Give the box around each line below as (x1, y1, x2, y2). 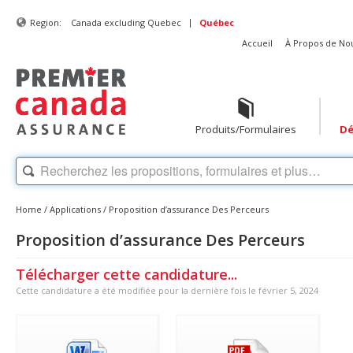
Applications (50, 203, 101, 215)
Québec (199, 17, 234, 28)
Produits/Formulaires (195, 122, 296, 136)
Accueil (242, 37, 273, 49)
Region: (30, 17, 61, 28)
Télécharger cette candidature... (16, 264, 237, 284)
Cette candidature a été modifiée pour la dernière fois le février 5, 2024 (16, 284, 318, 296)
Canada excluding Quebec (71, 17, 181, 28)
